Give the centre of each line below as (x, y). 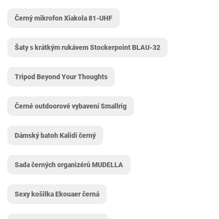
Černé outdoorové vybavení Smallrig (71, 106)
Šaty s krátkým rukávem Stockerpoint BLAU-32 (88, 47)
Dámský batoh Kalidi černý (55, 135)
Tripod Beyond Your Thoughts (61, 77)
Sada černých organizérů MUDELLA (69, 165)
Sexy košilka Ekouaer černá (57, 194)
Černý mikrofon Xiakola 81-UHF (64, 18)
